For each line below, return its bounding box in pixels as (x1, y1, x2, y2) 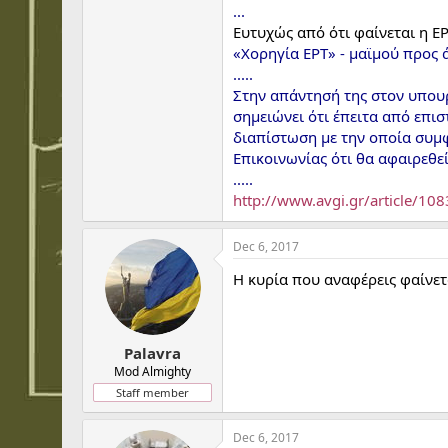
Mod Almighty (114, 362, 191, 380)
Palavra (124, 342, 181, 363)
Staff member (116, 384, 189, 400)
